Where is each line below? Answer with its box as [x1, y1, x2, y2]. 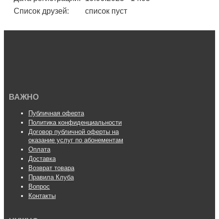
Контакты [28, 192, 56, 200]
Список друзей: [14, 7, 69, 16]
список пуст [85, 7, 127, 16]
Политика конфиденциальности [28, 119, 122, 127]
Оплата [28, 146, 50, 153]
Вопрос [28, 183, 50, 191]
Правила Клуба [28, 174, 74, 181]
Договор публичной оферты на [28, 128, 119, 136]
